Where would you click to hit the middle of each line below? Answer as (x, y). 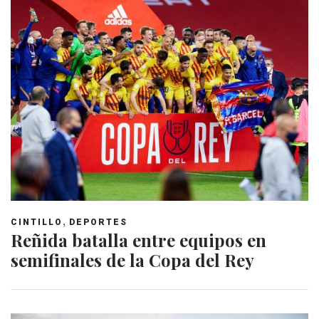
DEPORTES (98, 222)
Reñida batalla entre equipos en (138, 240)
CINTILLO (37, 222)
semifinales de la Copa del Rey (132, 260)
